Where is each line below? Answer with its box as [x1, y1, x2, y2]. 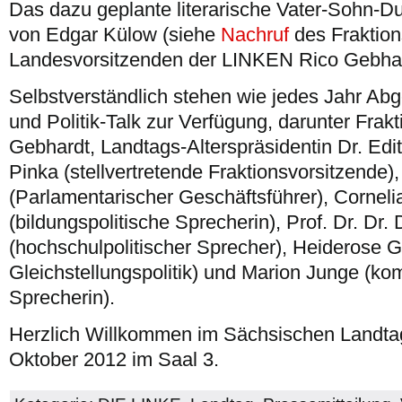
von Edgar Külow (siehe [9, 23, 221, 46]
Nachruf [221, 23, 294, 46]
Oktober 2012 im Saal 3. [9, 348, 219, 371]
